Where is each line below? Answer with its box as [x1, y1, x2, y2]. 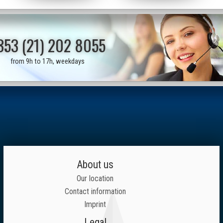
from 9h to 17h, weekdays [10, 57, 85, 66]
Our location [77, 174, 114, 184]
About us [77, 158, 114, 171]
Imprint [84, 200, 107, 210]
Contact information [64, 187, 126, 197]
